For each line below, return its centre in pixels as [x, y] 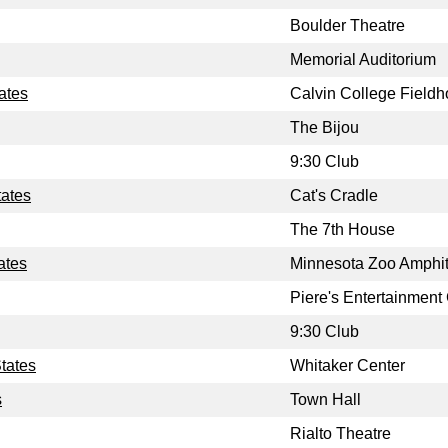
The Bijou [324, 128]
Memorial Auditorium [363, 60]
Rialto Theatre [340, 434]
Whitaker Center [347, 366]
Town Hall [325, 400]
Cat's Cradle [334, 196]
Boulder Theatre [347, 26]
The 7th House [342, 230]
